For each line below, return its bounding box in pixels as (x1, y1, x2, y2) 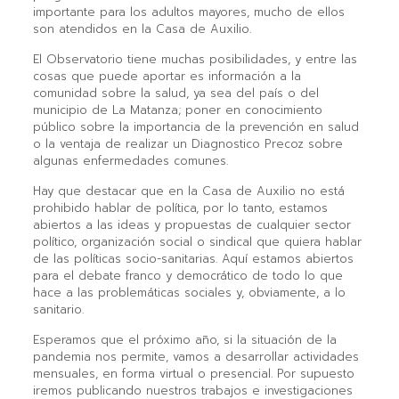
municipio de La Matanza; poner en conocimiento (32, 101, 322, 118)
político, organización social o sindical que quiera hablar (32, 232, 362, 250)
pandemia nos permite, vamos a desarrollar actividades (32, 347, 359, 365)
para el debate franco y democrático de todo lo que (32, 266, 343, 284)
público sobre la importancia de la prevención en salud (32, 118, 359, 135)
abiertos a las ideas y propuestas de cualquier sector (32, 216, 351, 233)
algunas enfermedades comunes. (32, 151, 228, 169)
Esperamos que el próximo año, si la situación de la (32, 330, 337, 348)
